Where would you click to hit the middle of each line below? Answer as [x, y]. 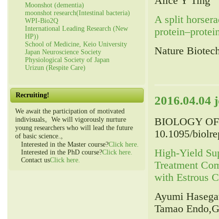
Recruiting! [33, 95]
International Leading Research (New [77, 29]
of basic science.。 [41, 136]
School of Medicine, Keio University [76, 44]
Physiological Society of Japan [67, 60]
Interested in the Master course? [62, 144]
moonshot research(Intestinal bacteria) [77, 13]
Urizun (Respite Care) [55, 68]
